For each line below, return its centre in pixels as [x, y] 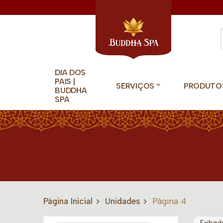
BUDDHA [71, 90]
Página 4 [169, 201]
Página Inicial [68, 201]
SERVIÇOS [135, 86]
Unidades [122, 201]
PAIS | [65, 81]
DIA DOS [70, 72]
